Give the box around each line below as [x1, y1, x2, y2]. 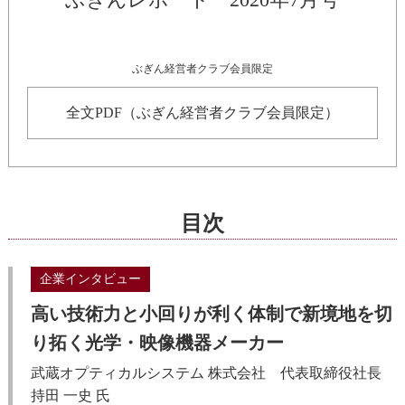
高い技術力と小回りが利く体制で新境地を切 [30, 304, 392, 325]
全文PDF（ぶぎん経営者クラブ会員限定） [65, 105, 339, 121]
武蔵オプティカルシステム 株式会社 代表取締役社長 [30, 365, 396, 381]
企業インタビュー [39, 272, 141, 287]
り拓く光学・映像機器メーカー [30, 333, 284, 353]
